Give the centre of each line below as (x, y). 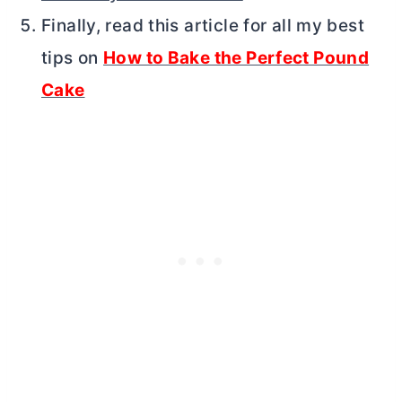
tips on (73, 57)
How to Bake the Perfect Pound (236, 57)
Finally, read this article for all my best (203, 25)
